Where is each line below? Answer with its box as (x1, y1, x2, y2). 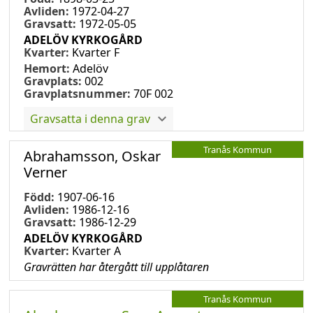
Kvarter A (72, 242, 121, 259)
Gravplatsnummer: (24, 85, 131, 101)
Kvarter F (72, 44, 119, 60)
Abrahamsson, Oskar (24, 146, 161, 166)
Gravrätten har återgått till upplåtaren (24, 259, 209, 275)
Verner (24, 162, 67, 182)
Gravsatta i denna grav (30, 110, 150, 126)
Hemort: (24, 60, 73, 76)
